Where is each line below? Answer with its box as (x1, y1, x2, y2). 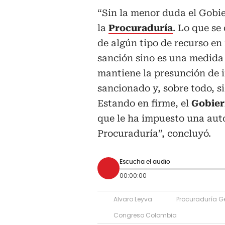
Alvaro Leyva (114, 195, 152, 204)
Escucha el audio (120, 158, 170, 165)
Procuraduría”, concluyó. (97, 128, 211, 139)
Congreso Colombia (114, 211, 177, 220)
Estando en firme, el (97, 98, 191, 109)
